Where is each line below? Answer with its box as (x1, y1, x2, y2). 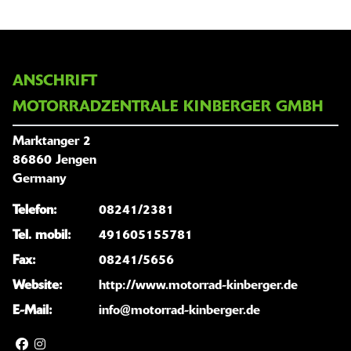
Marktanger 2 (13, 136, 91, 149)
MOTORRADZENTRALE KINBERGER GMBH (13, 100, 323, 116)
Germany (13, 173, 67, 186)
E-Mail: (13, 305, 52, 318)
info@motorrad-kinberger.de (99, 305, 260, 318)
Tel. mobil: (13, 230, 71, 243)
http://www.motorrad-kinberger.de (99, 280, 298, 293)
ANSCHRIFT (13, 74, 97, 90)
